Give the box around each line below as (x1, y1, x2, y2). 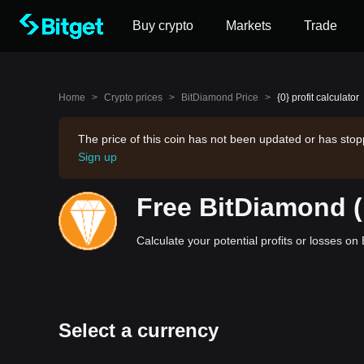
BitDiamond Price (181, 92, 258, 103)
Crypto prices (104, 92, 162, 103)
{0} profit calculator (277, 92, 359, 103)
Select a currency (58, 318, 219, 341)
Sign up (78, 150, 117, 163)
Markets (226, 19, 271, 32)
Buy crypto (132, 19, 193, 32)
